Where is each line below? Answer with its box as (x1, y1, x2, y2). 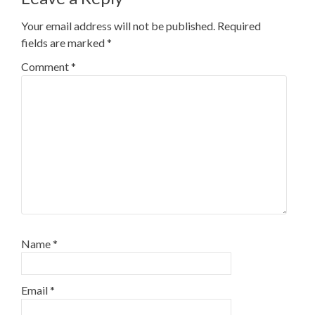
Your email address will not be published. (21, 19, 215, 32)
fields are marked (21, 36, 107, 49)
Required (217, 19, 261, 32)
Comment (21, 60, 71, 73)
